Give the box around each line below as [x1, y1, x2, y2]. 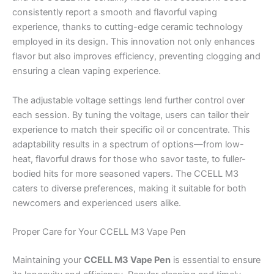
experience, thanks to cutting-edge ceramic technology [12, 21, 243, 33]
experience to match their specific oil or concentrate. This [12, 124, 250, 135]
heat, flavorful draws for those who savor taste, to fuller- [12, 153, 246, 165]
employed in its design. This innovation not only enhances [12, 36, 255, 48]
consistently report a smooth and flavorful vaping [12, 7, 217, 18]
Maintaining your [12, 254, 84, 265]
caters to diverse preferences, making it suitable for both [12, 182, 246, 194]
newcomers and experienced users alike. [12, 197, 181, 209]
